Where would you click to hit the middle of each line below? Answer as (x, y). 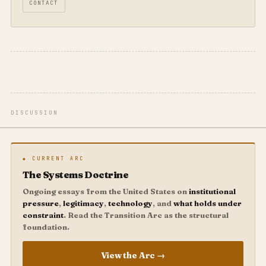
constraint (43, 215)
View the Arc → (133, 256)
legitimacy (83, 203)
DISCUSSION (34, 113)
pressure (40, 203)
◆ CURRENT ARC (53, 158)
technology (130, 203)
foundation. (46, 227)
